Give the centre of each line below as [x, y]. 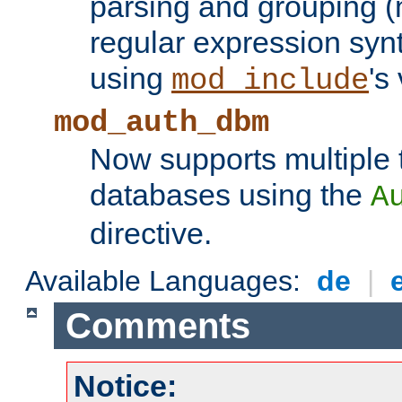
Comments [157, 325]
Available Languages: [167, 281]
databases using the [230, 195]
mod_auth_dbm [162, 123]
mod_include [270, 81]
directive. [151, 234]
